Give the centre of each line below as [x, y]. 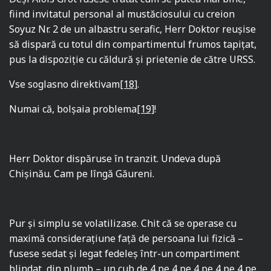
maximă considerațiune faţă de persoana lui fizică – [126, 239]
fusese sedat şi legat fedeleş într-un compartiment [125, 254]
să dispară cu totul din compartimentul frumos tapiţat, [133, 44]
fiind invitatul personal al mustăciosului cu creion [122, 14]
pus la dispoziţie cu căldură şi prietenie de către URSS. [132, 60]
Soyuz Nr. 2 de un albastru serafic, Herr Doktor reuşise [133, 29]
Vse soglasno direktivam [65, 84]
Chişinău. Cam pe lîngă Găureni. [82, 174]
